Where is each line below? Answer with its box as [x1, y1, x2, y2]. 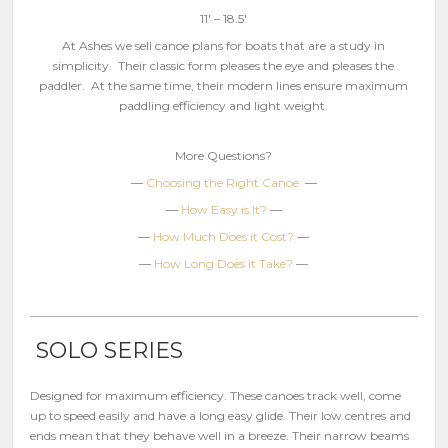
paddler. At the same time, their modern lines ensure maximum [39, 77, 409, 93]
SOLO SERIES [30, 336, 184, 364]
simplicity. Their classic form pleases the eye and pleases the [53, 57, 395, 73]
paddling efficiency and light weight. [119, 97, 329, 113]
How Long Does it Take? [154, 255, 294, 271]
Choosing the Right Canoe [145, 174, 302, 190]
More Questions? [175, 147, 273, 163]
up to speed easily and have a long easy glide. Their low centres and [30, 407, 412, 423]
